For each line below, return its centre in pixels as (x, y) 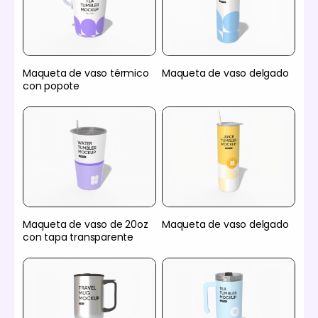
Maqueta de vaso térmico (86, 73)
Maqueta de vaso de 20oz (86, 224)
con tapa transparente (78, 237)
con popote (51, 86)
